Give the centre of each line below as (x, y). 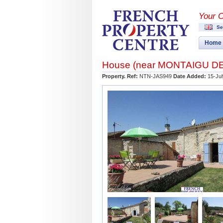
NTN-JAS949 (156, 76)
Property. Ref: (120, 76)
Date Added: (190, 76)
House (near (130, 65)
